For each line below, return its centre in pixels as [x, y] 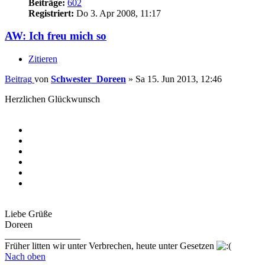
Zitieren [43, 59]
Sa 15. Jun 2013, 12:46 [179, 79]
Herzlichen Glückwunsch [52, 99]
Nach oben [25, 257]
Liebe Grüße [28, 214]
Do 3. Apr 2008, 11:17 [117, 13]
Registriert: [51, 13]
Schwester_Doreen [88, 79]
